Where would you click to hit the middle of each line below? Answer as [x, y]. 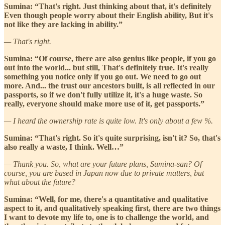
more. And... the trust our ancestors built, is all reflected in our [109, 85]
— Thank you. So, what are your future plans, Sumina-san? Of [103, 164]
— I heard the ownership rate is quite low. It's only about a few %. [108, 121]
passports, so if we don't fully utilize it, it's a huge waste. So [103, 94]
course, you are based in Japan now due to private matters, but [104, 173]
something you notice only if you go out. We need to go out [102, 76]
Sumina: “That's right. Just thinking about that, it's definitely [108, 6]
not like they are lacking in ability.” [63, 24]
